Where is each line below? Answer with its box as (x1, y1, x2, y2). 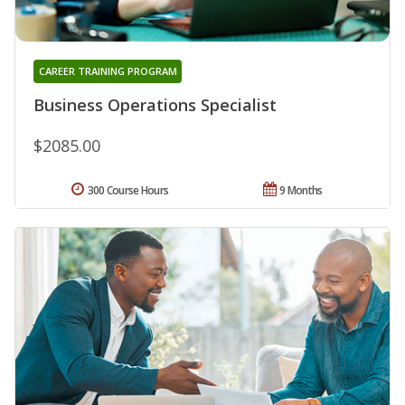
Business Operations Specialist (33, 94, 277, 117)
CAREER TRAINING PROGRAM (38, 64, 177, 79)
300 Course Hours (87, 183, 169, 199)
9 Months (279, 183, 323, 199)
